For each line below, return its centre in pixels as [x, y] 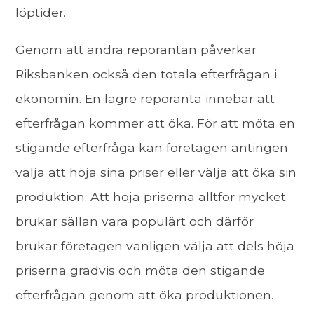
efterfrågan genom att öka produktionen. [145, 294]
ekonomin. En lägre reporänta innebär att [145, 98]
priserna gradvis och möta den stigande [141, 270]
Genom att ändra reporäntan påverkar [136, 49]
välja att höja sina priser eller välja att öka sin [156, 172]
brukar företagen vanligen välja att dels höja [155, 245]
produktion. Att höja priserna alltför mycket [151, 196]
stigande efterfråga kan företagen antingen [152, 147]
